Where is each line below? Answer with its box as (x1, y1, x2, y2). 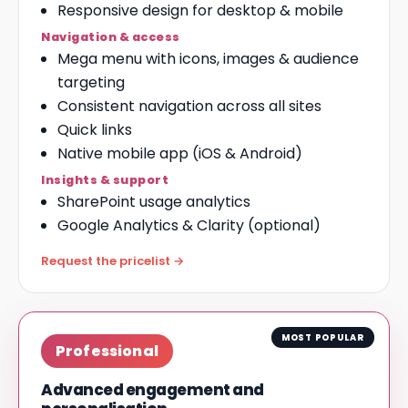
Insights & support (41, 172, 169, 188)
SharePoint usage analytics (57, 191, 250, 212)
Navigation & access (41, 29, 180, 45)
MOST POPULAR (280, 331, 364, 343)
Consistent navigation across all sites (57, 96, 321, 117)
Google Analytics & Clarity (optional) (57, 215, 321, 236)
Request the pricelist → (41, 252, 184, 270)
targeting (57, 72, 125, 93)
